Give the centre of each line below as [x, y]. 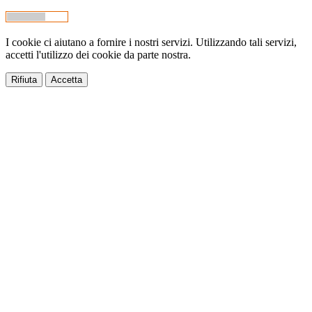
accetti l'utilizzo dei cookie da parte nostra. [98, 55]
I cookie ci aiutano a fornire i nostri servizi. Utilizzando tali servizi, [151, 42]
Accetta [67, 80]
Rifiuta [24, 80]
